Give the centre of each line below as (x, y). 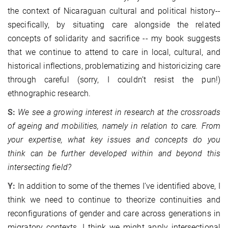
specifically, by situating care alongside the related (114, 25)
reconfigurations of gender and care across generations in (114, 214)
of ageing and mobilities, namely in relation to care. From (114, 126)
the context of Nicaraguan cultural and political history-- (114, 11)
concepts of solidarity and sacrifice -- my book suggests (114, 39)
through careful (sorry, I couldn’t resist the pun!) (114, 80)
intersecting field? (39, 167)
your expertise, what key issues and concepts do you (114, 140)
